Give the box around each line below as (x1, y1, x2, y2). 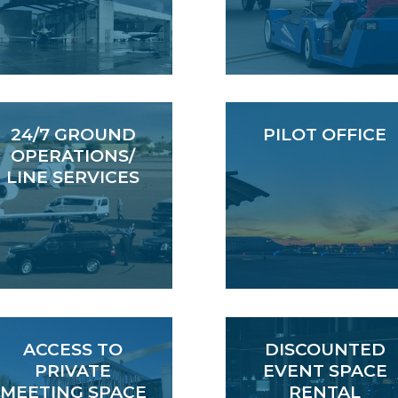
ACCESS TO (23, 339, 123, 361)
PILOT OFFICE (263, 124, 387, 146)
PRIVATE (35, 361, 112, 382)
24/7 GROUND (10, 124, 136, 146)
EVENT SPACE (262, 361, 387, 382)
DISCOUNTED (264, 339, 386, 361)
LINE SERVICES (6, 167, 140, 188)
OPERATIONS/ (11, 146, 136, 167)
